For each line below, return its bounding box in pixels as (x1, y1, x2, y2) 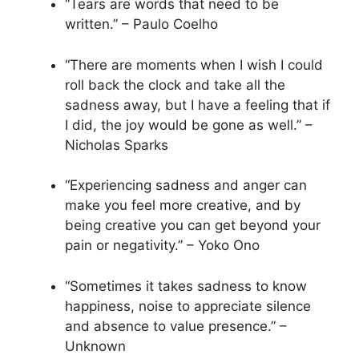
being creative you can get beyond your (65, 217, 321, 234)
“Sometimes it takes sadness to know (65, 277, 307, 294)
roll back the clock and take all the (65, 76, 285, 93)
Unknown (65, 337, 126, 354)
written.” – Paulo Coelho (65, 16, 218, 33)
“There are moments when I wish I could (65, 56, 323, 73)
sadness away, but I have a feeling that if (65, 96, 330, 113)
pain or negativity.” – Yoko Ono (65, 237, 260, 254)
